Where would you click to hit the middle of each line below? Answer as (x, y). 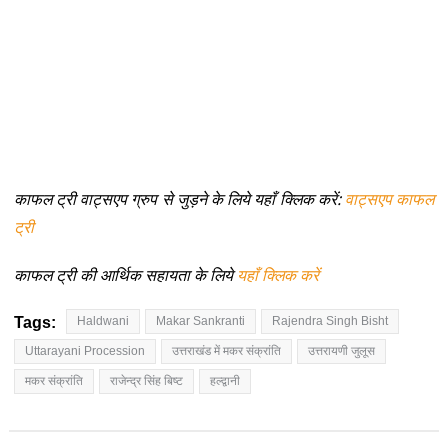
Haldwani (102, 320)
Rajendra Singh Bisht (329, 320)
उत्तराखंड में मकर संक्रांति (226, 350)
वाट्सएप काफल (389, 198)
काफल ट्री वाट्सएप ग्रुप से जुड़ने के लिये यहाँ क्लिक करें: (179, 198)
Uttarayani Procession (84, 350)
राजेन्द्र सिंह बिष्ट (146, 380)
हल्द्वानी (224, 380)
